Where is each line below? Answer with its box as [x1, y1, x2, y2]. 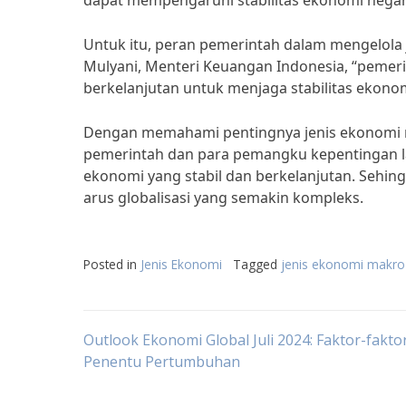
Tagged [233, 256, 281, 273]
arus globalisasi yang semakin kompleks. [83, 188, 363, 208]
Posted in [83, 256, 140, 273]
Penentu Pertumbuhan [83, 352, 240, 372]
